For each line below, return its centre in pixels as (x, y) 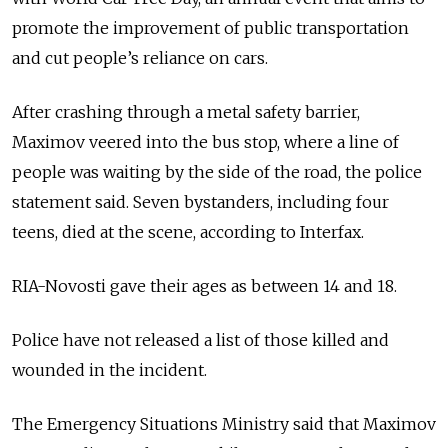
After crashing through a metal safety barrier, (186, 111)
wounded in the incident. (109, 369)
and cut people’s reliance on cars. (140, 57)
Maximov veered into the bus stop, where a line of (205, 141)
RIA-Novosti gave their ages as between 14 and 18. (204, 285)
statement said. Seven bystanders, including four (200, 201)
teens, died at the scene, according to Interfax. (188, 231)
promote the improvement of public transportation (210, 27)
